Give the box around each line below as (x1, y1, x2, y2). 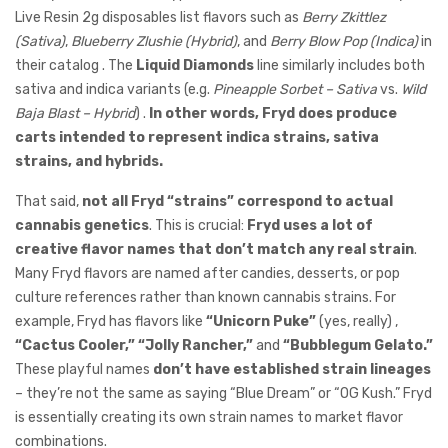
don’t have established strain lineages (153, 360, 431, 378)
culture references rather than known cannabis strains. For (15, 288, 396, 306)
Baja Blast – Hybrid (15, 104, 135, 122)
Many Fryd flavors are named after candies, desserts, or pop (15, 264, 400, 282)
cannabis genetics (15, 216, 149, 234)
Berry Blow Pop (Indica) (270, 32, 418, 50)
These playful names (15, 360, 153, 378)
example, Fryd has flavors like (15, 312, 206, 330)
